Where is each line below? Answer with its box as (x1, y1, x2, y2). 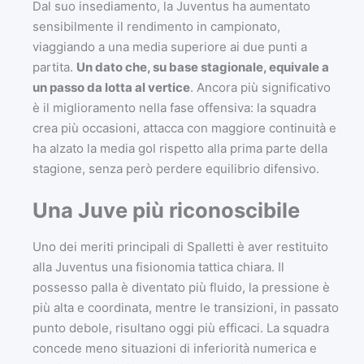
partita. (32, 58, 76, 75)
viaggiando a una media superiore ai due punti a (32, 38, 307, 54)
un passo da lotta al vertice (32, 79, 190, 95)
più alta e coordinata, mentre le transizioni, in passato (32, 299, 339, 315)
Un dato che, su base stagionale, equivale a (76, 58, 329, 75)
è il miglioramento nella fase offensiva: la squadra (32, 99, 316, 115)
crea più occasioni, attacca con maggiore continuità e (32, 119, 336, 136)
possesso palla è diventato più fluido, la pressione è (32, 279, 330, 295)
